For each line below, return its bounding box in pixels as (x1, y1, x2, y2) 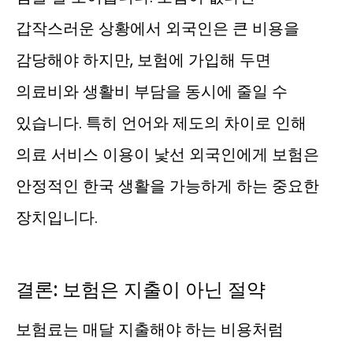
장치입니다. (16, 206, 98, 229)
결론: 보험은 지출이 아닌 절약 (16, 277, 266, 303)
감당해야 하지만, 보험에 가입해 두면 (16, 49, 271, 72)
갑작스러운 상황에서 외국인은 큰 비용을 (16, 17, 299, 40)
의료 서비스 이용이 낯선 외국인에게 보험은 (16, 143, 319, 166)
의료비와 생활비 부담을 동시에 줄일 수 (16, 80, 288, 103)
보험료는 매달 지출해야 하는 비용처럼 (16, 318, 284, 341)
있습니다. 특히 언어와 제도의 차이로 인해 (16, 112, 307, 135)
